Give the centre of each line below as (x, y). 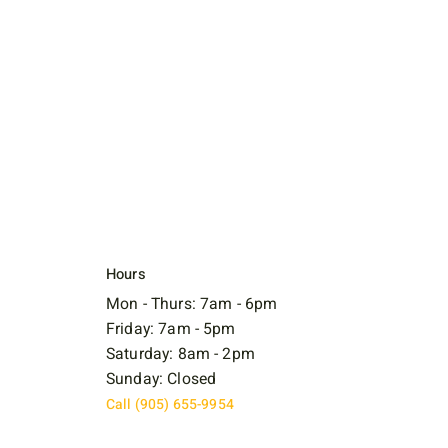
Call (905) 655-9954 (169, 404)
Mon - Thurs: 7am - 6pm (191, 303)
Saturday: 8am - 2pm (180, 353)
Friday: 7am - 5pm (170, 328)
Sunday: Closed (161, 378)
